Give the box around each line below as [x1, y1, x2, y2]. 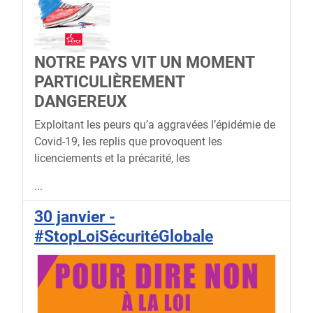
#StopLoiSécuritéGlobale [34, 226, 213, 247]
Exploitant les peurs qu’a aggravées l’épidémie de [34, 118, 275, 132]
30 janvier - [34, 207, 115, 227]
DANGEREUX [34, 92, 127, 112]
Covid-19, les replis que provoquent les [34, 135, 222, 149]
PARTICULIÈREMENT [34, 72, 184, 92]
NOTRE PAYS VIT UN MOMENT [34, 52, 254, 73]
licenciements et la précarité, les [34, 152, 190, 166]
